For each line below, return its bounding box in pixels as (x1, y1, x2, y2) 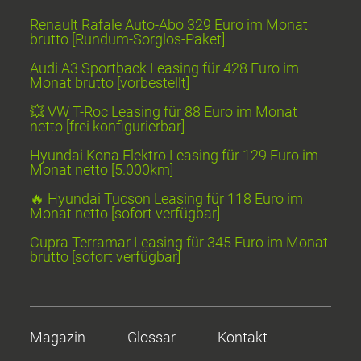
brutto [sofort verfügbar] (30, 248, 181, 266)
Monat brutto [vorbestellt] (30, 74, 190, 92)
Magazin (30, 329, 86, 346)
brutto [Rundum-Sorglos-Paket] (30, 31, 226, 48)
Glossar (127, 329, 176, 346)
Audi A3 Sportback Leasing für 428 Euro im (30, 60, 300, 77)
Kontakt (218, 329, 268, 346)
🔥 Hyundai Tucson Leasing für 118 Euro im (30, 190, 304, 208)
